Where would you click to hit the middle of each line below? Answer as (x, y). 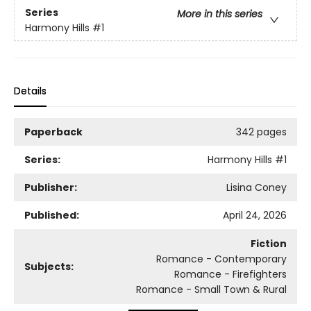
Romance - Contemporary (221, 259)
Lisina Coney (257, 188)
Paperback (53, 132)
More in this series (220, 14)
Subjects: (49, 267)
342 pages (261, 132)
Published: (52, 216)
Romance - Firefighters (230, 275)
